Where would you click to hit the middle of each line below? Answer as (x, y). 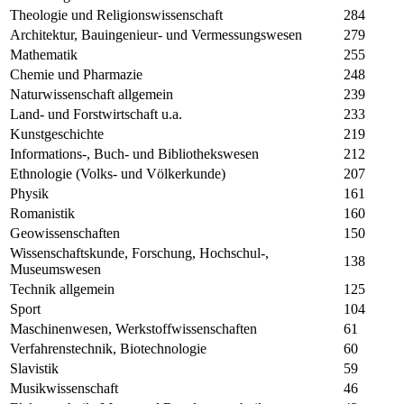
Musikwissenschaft (64, 389)
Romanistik (42, 214)
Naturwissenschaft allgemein (92, 95)
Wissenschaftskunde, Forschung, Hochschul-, (139, 253)
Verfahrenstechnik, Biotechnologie (108, 349)
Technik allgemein (62, 289)
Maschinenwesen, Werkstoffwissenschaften (133, 329)
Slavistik (34, 369)
